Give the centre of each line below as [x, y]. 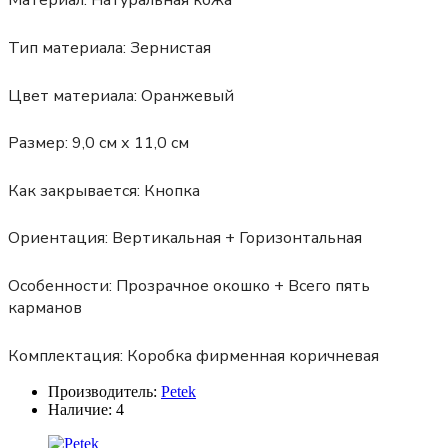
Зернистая [168, 47]
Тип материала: [67, 47]
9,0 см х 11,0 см [128, 143]
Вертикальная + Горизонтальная [235, 238]
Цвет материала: [72, 95]
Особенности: [60, 285]
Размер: [38, 143]
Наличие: [80, 409]
